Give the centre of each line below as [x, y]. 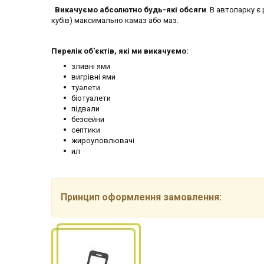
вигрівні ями [93, 77]
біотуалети [91, 98]
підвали [85, 108]
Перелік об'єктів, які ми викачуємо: [120, 51]
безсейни [88, 119]
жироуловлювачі [103, 140]
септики [86, 130]
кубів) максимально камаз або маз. [116, 20]
